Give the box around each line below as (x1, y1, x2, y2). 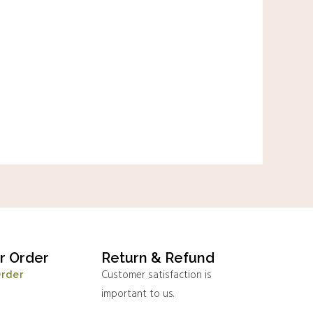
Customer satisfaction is (101, 266, 212, 284)
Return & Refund (101, 249, 215, 266)
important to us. (101, 285, 175, 303)
